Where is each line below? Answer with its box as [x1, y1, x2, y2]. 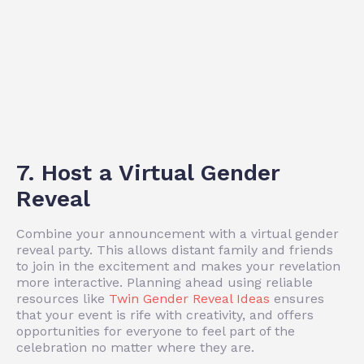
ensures [270, 290, 324, 306]
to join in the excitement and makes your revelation [16, 258, 340, 274]
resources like [16, 290, 109, 306]
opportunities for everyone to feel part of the [16, 323, 295, 339]
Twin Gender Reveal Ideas [109, 290, 270, 306]
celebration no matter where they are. [16, 339, 254, 355]
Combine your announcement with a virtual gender [16, 225, 339, 241]
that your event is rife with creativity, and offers [16, 306, 314, 323]
